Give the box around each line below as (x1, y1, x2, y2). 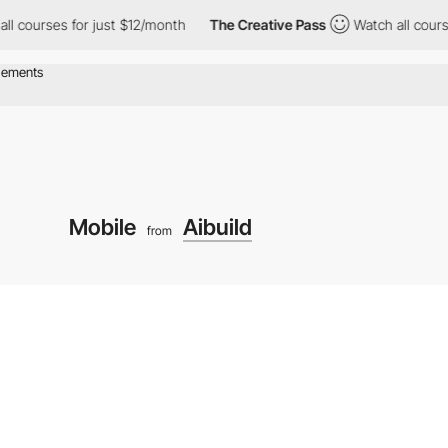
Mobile (68, 213, 141, 240)
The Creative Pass (162, 16, 279, 33)
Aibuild (182, 213, 252, 240)
